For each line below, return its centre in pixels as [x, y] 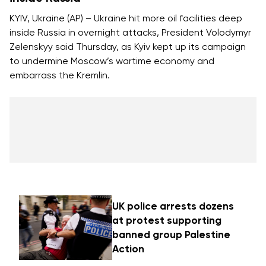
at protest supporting [167, 221]
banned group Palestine [172, 235]
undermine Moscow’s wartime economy [108, 61]
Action [129, 249]
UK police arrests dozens [173, 206]
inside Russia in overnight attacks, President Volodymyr [130, 32]
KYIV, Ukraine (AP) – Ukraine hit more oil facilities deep [126, 18]
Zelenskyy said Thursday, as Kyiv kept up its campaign [128, 47]
